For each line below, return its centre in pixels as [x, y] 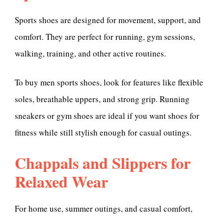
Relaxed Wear [61, 181]
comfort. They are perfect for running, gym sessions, [105, 36]
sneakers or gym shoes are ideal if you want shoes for [107, 116]
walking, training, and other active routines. [90, 53]
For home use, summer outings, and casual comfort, [104, 208]
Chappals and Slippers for [103, 163]
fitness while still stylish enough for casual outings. [103, 133]
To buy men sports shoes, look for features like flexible [109, 82]
